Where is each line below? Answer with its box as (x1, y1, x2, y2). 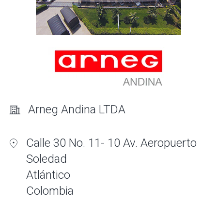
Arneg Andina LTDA (28, 103, 125, 116)
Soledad (26, 152, 67, 166)
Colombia (26, 184, 74, 198)
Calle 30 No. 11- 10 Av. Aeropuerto (26, 136, 197, 150)
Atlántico (26, 168, 71, 182)
